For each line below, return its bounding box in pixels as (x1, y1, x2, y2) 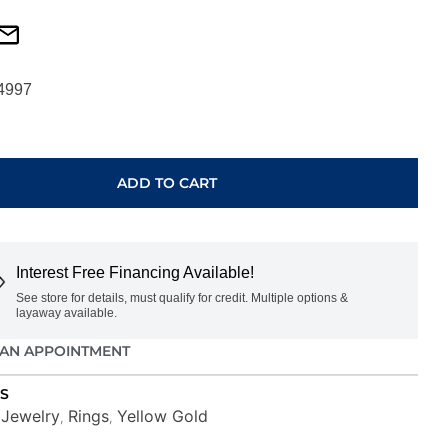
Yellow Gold (116, 405, 208, 426)
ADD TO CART (117, 173, 218, 192)
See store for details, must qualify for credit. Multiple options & (15, 290, 348, 305)
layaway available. (15, 305, 117, 320)
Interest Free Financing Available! (15, 263, 254, 281)
